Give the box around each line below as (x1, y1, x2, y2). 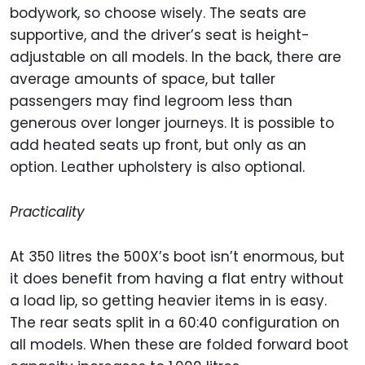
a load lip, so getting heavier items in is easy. (10, 291, 327, 311)
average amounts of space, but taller (10, 69, 275, 90)
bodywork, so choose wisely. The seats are (10, 3, 306, 24)
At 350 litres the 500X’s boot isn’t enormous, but (10, 247, 345, 267)
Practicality (10, 202, 85, 222)
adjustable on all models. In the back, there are (10, 47, 341, 68)
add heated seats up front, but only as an (10, 135, 306, 156)
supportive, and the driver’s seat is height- (10, 25, 310, 46)
